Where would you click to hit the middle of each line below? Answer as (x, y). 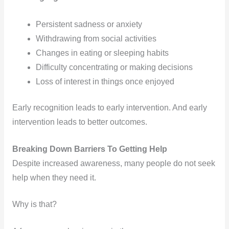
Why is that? (34, 204)
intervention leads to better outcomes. (79, 122)
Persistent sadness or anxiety (89, 24)
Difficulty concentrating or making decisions (114, 67)
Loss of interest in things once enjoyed (105, 81)
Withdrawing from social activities (96, 38)
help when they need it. (54, 177)
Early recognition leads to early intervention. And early (109, 107)
